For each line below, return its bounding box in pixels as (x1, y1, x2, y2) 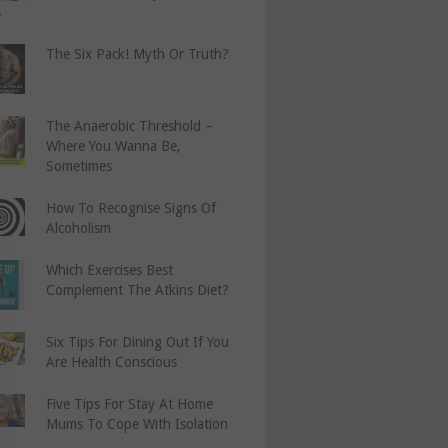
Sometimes (46, 158, 113, 175)
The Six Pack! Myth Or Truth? (46, 46, 230, 63)
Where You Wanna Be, (46, 138, 182, 155)
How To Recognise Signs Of (46, 200, 217, 217)
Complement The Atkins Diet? (46, 282, 230, 299)
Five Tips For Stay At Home (46, 396, 214, 413)
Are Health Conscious (46, 354, 178, 371)
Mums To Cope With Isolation (46, 416, 229, 433)
